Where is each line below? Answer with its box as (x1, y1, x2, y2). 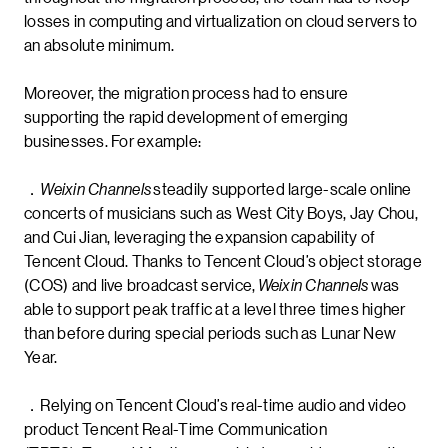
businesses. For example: (24, 129, 201, 151)
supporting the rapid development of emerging (24, 105, 348, 127)
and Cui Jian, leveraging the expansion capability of (24, 225, 375, 247)
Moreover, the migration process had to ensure (24, 81, 349, 103)
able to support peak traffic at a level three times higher (24, 297, 406, 319)
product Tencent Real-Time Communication (24, 417, 327, 439)
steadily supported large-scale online (151, 177, 412, 199)
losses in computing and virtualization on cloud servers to (24, 9, 418, 31)
